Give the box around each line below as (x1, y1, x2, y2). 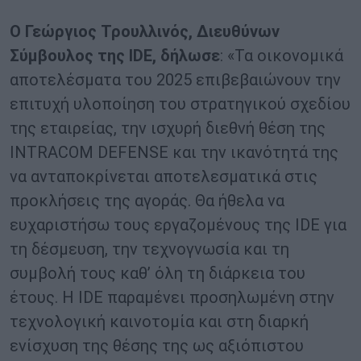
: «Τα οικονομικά (220, 46, 343, 66)
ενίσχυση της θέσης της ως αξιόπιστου (10, 336, 304, 356)
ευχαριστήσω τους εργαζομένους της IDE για (10, 215, 346, 235)
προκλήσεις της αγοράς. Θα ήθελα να (10, 191, 284, 211)
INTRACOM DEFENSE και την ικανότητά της (10, 143, 338, 163)
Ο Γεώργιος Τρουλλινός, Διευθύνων (10, 22, 280, 42)
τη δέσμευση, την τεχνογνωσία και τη (10, 239, 289, 259)
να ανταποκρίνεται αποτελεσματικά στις (10, 167, 317, 187)
